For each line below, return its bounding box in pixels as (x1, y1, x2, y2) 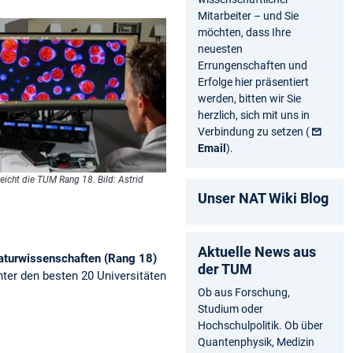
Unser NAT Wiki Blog (198, 189, 329, 206)
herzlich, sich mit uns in (198, 108, 310, 121)
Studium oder (198, 302, 263, 315)
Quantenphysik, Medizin (198, 335, 314, 348)
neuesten (198, 42, 243, 55)
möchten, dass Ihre (198, 25, 291, 39)
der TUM (198, 260, 252, 277)
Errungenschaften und (198, 58, 307, 72)
